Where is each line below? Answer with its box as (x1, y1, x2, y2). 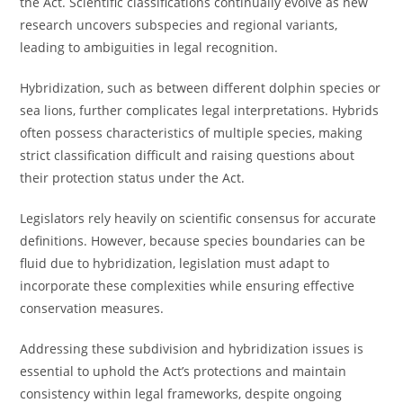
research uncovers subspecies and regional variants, (20, 16, 338, 33)
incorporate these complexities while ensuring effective (20, 277, 355, 294)
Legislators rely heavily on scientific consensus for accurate (20, 210, 377, 227)
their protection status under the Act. (20, 169, 246, 186)
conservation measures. (20, 300, 165, 317)
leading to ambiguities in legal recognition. (20, 39, 279, 56)
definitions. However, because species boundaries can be (20, 232, 366, 249)
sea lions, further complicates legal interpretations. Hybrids (20, 102, 380, 119)
